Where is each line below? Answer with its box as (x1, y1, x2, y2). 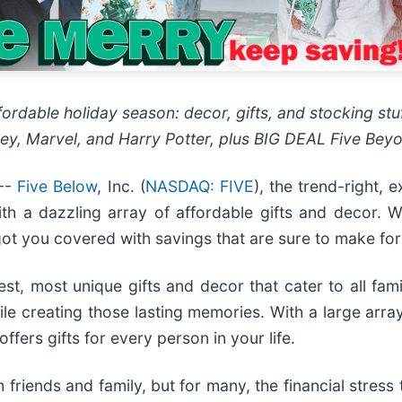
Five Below (17, 176, 98, 196)
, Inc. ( (97, 176, 145, 196)
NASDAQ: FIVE (144, 176, 254, 196)
